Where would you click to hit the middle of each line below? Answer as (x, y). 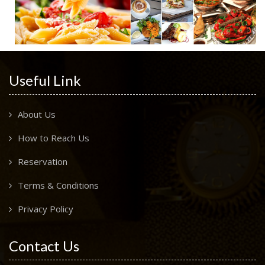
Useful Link (45, 80)
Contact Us (44, 245)
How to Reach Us (54, 138)
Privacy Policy (46, 209)
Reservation (43, 161)
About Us (37, 114)
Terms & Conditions (58, 185)
